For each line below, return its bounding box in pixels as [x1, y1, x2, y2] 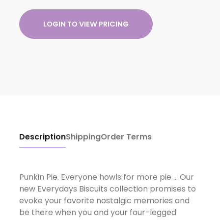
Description [19, 131, 66, 142]
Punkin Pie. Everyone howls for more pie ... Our [19, 171, 194, 183]
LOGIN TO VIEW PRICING [43, 19, 129, 29]
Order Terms [100, 131, 152, 142]
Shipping [65, 131, 101, 142]
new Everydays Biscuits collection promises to [19, 183, 196, 194]
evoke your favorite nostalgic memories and [19, 195, 190, 206]
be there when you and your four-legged [19, 207, 176, 218]
